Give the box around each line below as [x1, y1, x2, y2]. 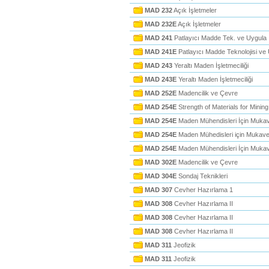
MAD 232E [145, 20, 177, 28]
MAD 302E [145, 159, 177, 166]
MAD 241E [145, 48, 177, 55]
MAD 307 [145, 186, 172, 193]
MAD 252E [145, 89, 177, 97]
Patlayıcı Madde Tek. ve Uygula [172, 34, 267, 41]
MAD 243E [145, 76, 177, 83]
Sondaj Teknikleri [177, 172, 228, 180]
